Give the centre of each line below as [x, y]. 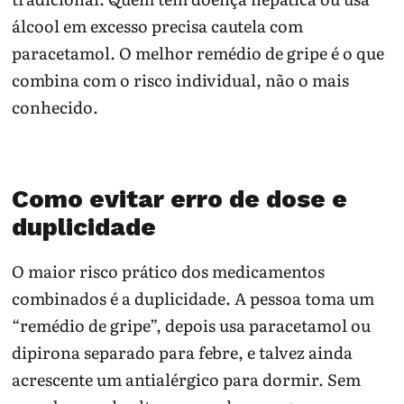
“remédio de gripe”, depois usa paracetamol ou [192, 326]
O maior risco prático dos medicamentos [169, 271]
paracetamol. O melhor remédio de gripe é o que [198, 52]
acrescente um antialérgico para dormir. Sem [187, 380]
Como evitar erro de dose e [180, 198]
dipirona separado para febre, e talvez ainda [183, 353]
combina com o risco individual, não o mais [181, 79]
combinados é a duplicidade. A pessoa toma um [193, 298]
